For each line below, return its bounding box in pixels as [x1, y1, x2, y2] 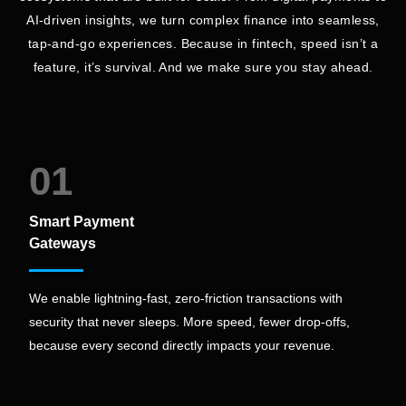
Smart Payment [29, 213, 134, 229]
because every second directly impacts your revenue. [29, 337, 334, 353]
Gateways [29, 235, 96, 251]
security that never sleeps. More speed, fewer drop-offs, [29, 314, 350, 329]
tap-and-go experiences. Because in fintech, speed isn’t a [27, 35, 379, 51]
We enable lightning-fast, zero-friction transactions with [29, 290, 343, 305]
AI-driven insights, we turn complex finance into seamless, [26, 12, 380, 27]
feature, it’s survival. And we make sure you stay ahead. [33, 59, 373, 74]
